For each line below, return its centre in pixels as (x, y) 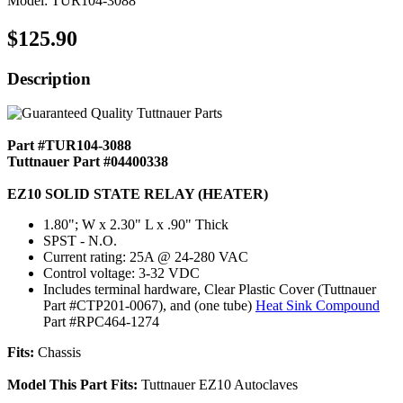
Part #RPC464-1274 (101, 322)
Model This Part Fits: (74, 385)
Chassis (59, 353)
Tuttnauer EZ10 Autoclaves (219, 385)
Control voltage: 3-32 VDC (121, 273)
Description (49, 78)
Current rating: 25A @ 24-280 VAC (146, 257)
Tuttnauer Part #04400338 (88, 162)
